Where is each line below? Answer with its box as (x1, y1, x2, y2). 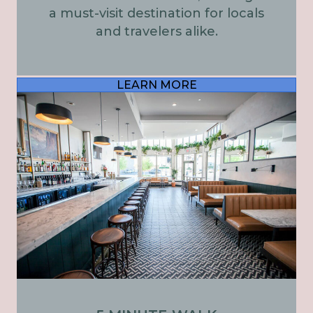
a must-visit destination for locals (49, 5, 264, 21)
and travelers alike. (95, 23, 218, 39)
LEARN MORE (116, 78, 197, 92)
